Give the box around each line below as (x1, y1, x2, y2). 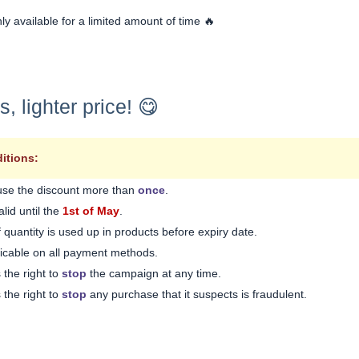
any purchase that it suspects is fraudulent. (87, 288, 307, 301)
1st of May (63, 204, 119, 218)
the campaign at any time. (87, 267, 221, 280)
